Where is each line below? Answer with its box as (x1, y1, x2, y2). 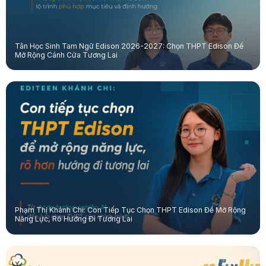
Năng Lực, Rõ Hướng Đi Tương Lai (14, 214, 132, 224)
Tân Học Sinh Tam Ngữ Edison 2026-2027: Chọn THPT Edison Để (14, 41, 243, 50)
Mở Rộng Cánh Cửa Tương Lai (14, 50, 118, 59)
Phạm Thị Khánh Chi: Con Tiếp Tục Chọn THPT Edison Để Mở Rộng (14, 205, 246, 215)
